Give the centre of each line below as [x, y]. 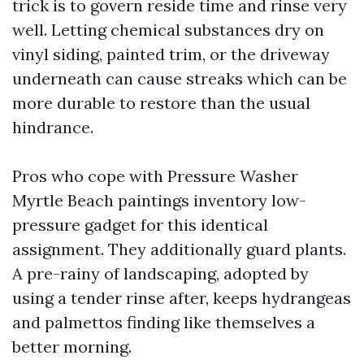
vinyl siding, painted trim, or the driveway [171, 54]
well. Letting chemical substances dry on [168, 30]
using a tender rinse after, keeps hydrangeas [182, 298]
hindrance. [53, 127]
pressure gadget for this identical [140, 225]
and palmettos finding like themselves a [164, 322]
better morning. [72, 347]
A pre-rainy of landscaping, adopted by [160, 273]
